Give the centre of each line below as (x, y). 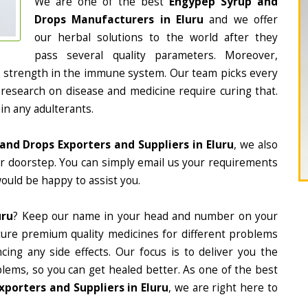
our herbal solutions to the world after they (156, 37)
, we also (256, 145)
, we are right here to (223, 288)
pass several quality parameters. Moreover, (156, 55)
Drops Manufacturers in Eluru (119, 20)
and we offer (241, 20)
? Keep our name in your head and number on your (146, 216)
